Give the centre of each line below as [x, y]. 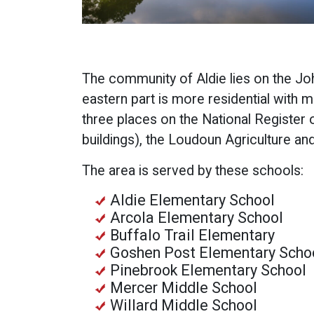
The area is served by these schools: [193, 171]
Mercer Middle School [184, 288]
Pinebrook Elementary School [208, 271]
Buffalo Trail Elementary [192, 235]
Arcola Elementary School [197, 218]
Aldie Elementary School [192, 200]
